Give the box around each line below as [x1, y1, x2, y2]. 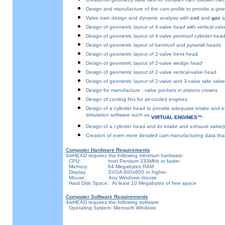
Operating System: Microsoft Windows [65, 205, 156, 210]
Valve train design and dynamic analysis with [85, 15, 190, 21]
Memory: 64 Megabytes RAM [65, 164, 154, 169]
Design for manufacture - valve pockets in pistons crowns [85, 87, 217, 93]
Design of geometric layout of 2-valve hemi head [85, 51, 198, 57]
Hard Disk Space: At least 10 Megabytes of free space [65, 180, 196, 186]
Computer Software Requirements [65, 194, 148, 199]
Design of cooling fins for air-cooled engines [85, 96, 187, 102]
